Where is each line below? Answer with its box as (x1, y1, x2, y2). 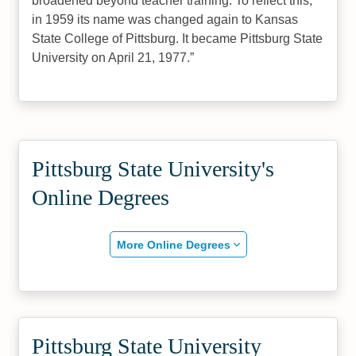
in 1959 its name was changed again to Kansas (32, 13, 299, 26)
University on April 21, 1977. (32, 51, 191, 64)
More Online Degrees (116, 238, 230, 251)
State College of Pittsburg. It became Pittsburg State (32, 32, 323, 45)
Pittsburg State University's (32, 157, 275, 181)
